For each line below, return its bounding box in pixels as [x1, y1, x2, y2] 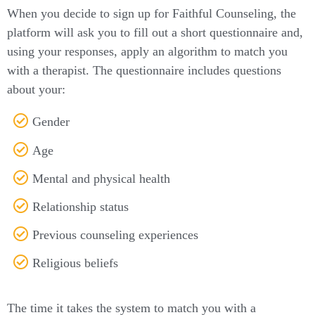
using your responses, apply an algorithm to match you [7, 44, 288, 59]
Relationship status [32, 200, 129, 214]
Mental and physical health [32, 172, 171, 186]
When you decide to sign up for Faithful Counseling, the [7, 6, 296, 21]
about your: [7, 82, 65, 97]
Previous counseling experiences [32, 228, 199, 243]
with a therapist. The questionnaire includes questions [7, 63, 281, 78]
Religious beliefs [32, 256, 119, 271]
